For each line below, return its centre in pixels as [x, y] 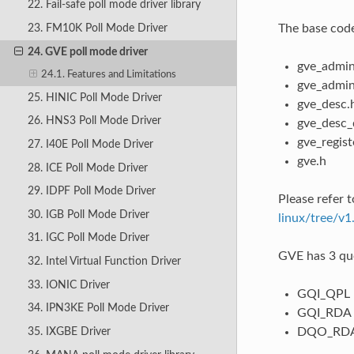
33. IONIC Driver [68, 284]
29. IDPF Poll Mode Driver [91, 191]
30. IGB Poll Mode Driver [88, 214]
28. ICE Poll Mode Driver [87, 168]
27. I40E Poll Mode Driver [90, 144]
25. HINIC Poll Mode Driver [94, 97]
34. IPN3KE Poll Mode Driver [98, 308]
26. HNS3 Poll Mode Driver [94, 121]
